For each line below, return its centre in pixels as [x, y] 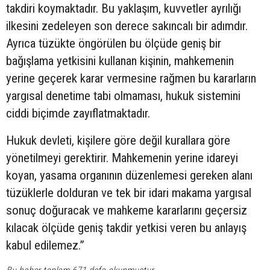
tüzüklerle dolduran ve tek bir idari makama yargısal [129, 193]
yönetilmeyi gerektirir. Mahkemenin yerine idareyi [122, 158]
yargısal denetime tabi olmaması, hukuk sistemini [123, 96]
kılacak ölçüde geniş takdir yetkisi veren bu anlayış [126, 228]
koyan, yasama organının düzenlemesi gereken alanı [129, 176]
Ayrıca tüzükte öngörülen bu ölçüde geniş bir [114, 44]
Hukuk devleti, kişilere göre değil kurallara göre [118, 141]
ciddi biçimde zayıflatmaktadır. [78, 114]
